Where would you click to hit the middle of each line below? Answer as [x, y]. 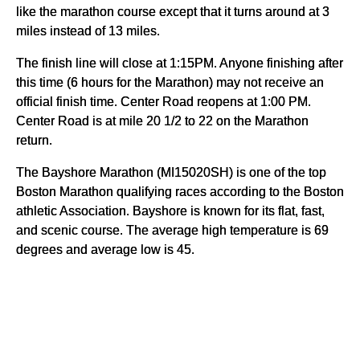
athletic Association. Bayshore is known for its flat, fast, [170, 211]
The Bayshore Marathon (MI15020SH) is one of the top [171, 172]
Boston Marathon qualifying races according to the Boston [180, 192]
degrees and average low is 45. [105, 250]
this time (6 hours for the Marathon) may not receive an [170, 82]
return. [34, 140]
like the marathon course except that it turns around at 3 [173, 12]
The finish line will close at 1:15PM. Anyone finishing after [180, 63]
